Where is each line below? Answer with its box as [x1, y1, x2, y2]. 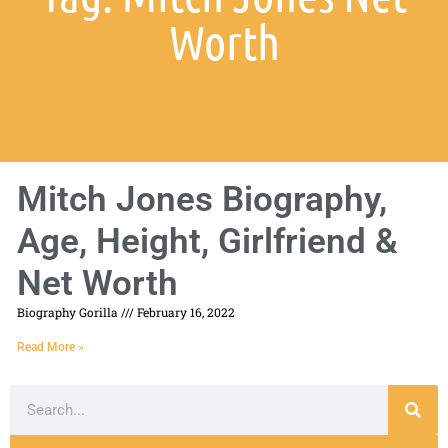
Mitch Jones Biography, [17, 179, 387, 221]
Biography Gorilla [17, 304, 121, 321]
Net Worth [17, 263, 178, 305]
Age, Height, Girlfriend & [17, 221, 398, 263]
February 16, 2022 [134, 304, 235, 321]
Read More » [17, 340, 84, 355]
